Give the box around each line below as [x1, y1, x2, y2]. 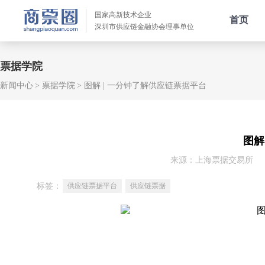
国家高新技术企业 [95, 11, 151, 19]
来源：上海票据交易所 [170, 156, 253, 165]
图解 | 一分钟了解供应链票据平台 [84, 81, 206, 90]
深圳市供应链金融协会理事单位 [95, 22, 194, 31]
